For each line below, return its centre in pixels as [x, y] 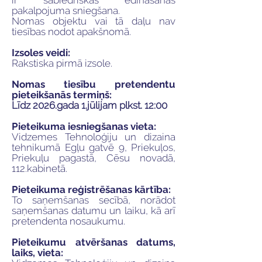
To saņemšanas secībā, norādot [94, 200]
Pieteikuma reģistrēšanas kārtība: [91, 189]
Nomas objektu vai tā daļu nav [94, 21]
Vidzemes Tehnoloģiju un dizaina [94, 137]
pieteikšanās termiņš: [62, 95]
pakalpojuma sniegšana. [66, 11]
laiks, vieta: [37, 253]
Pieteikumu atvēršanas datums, [94, 242]
